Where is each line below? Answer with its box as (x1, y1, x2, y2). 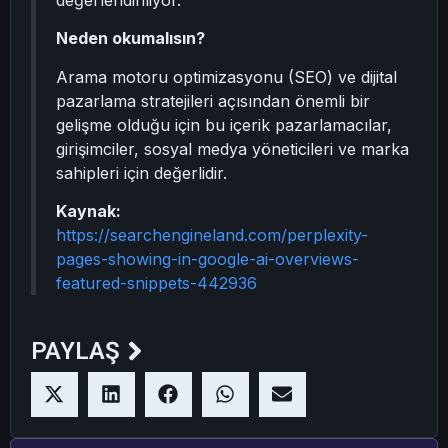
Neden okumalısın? (56, 28, 205, 49)
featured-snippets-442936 (56, 273, 257, 294)
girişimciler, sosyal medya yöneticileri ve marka (56, 138, 409, 159)
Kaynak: (56, 201, 121, 222)
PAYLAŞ (31, 337, 120, 366)
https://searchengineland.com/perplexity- (56, 225, 368, 246)
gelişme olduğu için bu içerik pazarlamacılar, (56, 114, 392, 135)
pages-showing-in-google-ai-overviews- (56, 249, 359, 270)
